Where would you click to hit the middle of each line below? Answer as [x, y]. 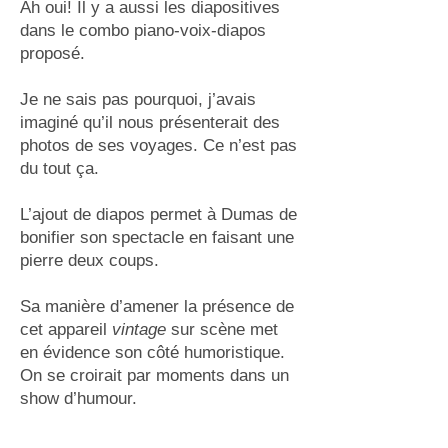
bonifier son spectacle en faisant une [157, 237]
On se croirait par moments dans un [154, 375]
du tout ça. [59, 168]
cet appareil [66, 329]
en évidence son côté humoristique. [152, 352]
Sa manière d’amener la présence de [157, 306]
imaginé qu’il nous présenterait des [150, 122]
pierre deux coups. [89, 260]
